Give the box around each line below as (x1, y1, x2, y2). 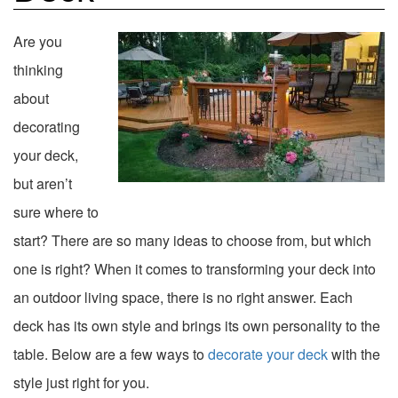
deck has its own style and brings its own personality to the (13, 314, 380, 336)
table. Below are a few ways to (13, 343, 208, 364)
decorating (13, 115, 80, 137)
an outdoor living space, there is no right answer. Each (13, 286, 353, 307)
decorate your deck (208, 343, 328, 364)
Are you (13, 30, 62, 52)
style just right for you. (13, 371, 149, 393)
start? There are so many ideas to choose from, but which (13, 229, 371, 251)
